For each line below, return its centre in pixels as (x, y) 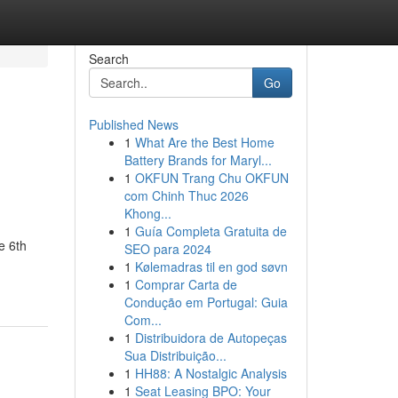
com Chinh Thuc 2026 (186, 195)
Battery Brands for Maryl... (198, 160)
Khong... (147, 213)
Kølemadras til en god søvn (211, 267)
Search (108, 59)
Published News (133, 124)
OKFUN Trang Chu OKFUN (211, 178)
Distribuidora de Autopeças (211, 338)
